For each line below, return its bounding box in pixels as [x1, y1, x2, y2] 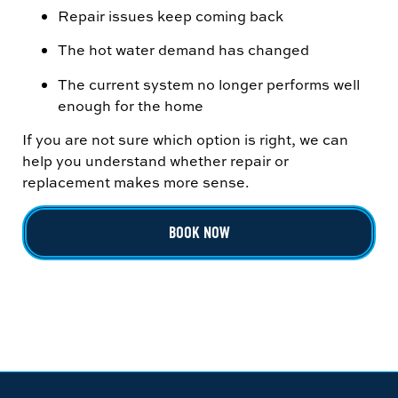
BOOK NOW [168, 223, 230, 243]
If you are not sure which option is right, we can [22, 129, 348, 149]
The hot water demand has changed [58, 40, 309, 60]
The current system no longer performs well [58, 74, 360, 94]
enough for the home [58, 95, 203, 115]
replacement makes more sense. [22, 171, 250, 192]
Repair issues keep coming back [58, 5, 283, 26]
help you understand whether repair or [22, 150, 289, 171]
